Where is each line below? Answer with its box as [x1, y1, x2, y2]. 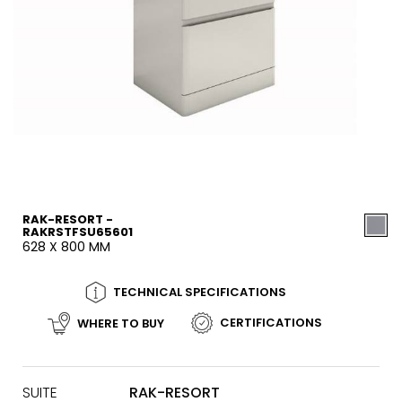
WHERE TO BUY [77, 314, 164, 332]
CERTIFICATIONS [220, 314, 322, 331]
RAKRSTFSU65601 [22, 223, 133, 240]
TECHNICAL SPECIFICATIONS [113, 283, 286, 301]
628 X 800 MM [22, 238, 110, 256]
